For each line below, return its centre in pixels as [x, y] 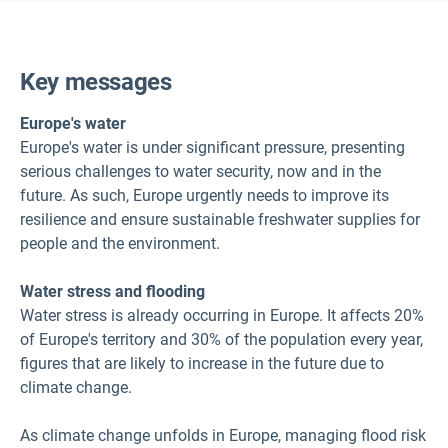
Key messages [96, 81]
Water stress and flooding [112, 291]
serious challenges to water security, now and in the [200, 171]
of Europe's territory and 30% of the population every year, [221, 339]
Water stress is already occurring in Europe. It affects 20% [222, 315]
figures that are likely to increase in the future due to [202, 363]
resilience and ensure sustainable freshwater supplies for [220, 219]
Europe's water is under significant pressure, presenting [212, 147]
